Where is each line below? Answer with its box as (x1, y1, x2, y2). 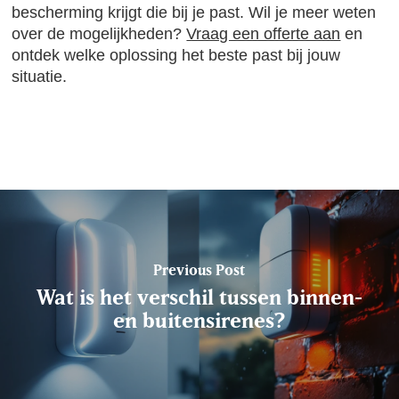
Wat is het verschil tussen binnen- (36, 285, 362, 309)
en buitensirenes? (113, 308, 286, 332)
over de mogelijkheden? (12, 25, 187, 43)
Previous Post (153, 262, 246, 278)
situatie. (12, 68, 68, 85)
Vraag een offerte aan (186, 25, 341, 43)
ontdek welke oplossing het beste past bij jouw (12, 46, 341, 64)
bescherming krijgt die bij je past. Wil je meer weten (12, 4, 377, 21)
